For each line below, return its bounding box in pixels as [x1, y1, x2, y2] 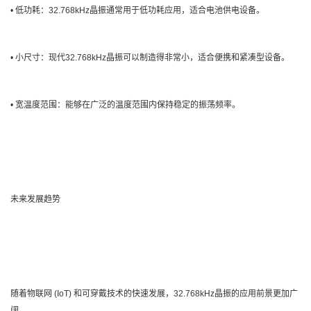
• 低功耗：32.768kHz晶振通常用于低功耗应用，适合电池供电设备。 [10, 5, 264, 15]
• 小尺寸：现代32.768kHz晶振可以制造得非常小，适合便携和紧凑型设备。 [10, 52, 289, 62]
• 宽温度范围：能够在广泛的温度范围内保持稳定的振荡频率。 [10, 99, 240, 110]
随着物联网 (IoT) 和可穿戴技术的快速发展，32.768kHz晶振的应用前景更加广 [10, 288, 298, 299]
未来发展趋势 [10, 194, 60, 204]
